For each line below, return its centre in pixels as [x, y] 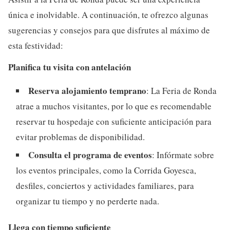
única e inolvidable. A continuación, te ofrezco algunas [108, 14]
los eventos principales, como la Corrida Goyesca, [106, 170]
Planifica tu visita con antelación [70, 67]
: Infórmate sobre [183, 155]
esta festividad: [36, 45]
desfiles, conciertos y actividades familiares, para [105, 185]
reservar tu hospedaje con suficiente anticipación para [114, 121]
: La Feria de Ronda [181, 90]
